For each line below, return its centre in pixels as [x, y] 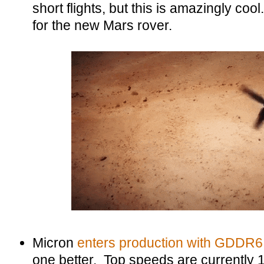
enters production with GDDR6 [170, 243]
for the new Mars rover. [102, 25]
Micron [55, 243]
